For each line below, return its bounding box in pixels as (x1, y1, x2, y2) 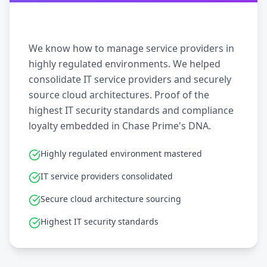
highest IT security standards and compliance (29, 104, 234, 117)
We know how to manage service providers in (29, 42, 234, 55)
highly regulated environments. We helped (29, 57, 221, 70)
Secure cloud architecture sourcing (41, 193, 181, 204)
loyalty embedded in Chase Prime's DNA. (29, 119, 211, 132)
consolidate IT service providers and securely (29, 73, 231, 86)
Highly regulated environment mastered (41, 148, 202, 159)
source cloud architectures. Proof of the (29, 88, 209, 101)
